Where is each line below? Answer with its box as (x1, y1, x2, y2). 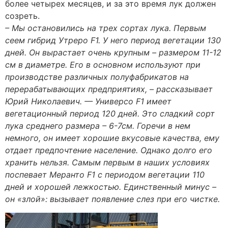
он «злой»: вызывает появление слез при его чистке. (5, 194, 220, 205)
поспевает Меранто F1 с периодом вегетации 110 (5, 169, 205, 180)
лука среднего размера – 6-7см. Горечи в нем (5, 121, 190, 131)
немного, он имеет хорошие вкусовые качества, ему (5, 133, 219, 144)
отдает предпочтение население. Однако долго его (5, 145, 212, 156)
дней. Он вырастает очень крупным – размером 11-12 (5, 47, 221, 58)
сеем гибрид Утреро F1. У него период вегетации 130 (5, 35, 221, 46)
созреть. (5, 11, 40, 21)
